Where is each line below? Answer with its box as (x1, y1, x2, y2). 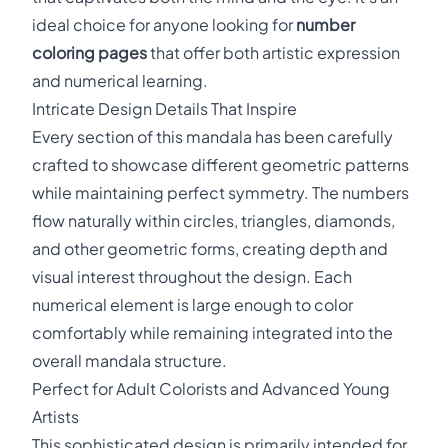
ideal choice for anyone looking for (32, 14, 296, 35)
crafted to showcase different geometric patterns (32, 154, 409, 175)
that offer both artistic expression (147, 42, 400, 63)
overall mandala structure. (32, 350, 227, 371)
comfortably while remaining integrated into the (32, 322, 393, 343)
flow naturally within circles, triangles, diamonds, (32, 210, 395, 231)
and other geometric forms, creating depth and (32, 238, 388, 259)
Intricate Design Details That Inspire (32, 98, 297, 119)
